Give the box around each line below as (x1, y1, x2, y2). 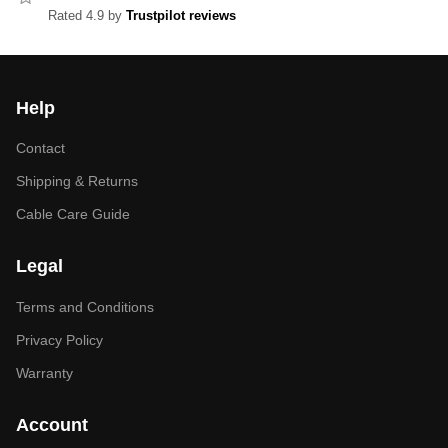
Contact (16, 140, 65, 157)
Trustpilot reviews (126, 8, 236, 24)
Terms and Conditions (16, 298, 154, 315)
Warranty (16, 364, 73, 381)
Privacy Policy (16, 331, 103, 348)
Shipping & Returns (16, 173, 138, 190)
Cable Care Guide (16, 206, 130, 223)
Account (16, 414, 88, 435)
